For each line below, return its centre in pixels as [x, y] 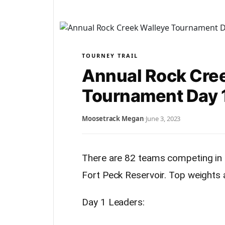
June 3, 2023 [163, 119]
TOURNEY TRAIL [110, 55]
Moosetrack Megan [113, 119]
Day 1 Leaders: [113, 202]
